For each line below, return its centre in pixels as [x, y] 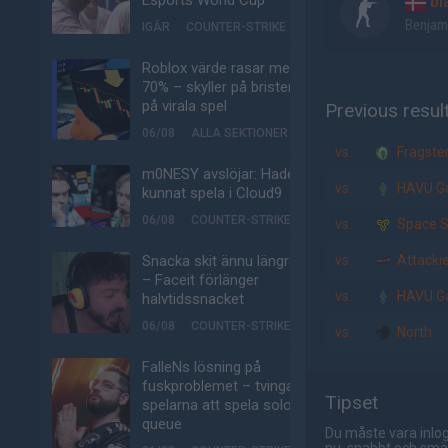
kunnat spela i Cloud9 [212, 193]
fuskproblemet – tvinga [218, 386]
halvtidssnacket [193, 299]
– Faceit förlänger [200, 280]
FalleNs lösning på [201, 367]
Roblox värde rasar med [220, 68]
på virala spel [184, 106]
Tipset [351, 402]
